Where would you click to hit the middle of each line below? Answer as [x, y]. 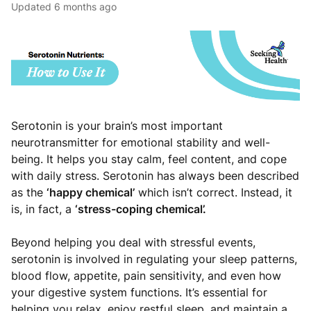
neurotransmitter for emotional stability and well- [141, 142]
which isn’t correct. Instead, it [213, 192]
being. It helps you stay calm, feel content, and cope [149, 159]
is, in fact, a [43, 209]
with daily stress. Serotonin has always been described [155, 175]
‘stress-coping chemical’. [141, 209]
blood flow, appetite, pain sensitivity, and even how [146, 275]
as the [29, 192]
